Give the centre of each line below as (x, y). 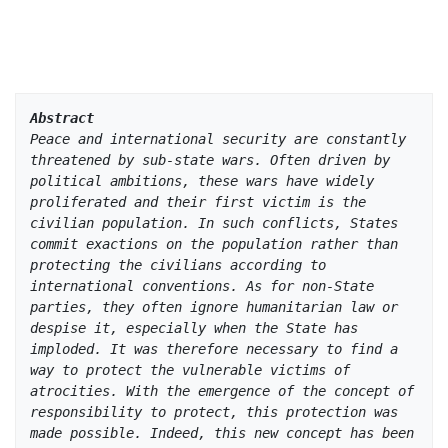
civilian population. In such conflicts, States (214, 222)
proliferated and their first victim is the (198, 201)
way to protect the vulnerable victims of (190, 369)
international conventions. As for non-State (202, 285)
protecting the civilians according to (178, 264)
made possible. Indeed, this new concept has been (222, 432)
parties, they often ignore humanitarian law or (214, 306)
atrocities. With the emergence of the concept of (222, 390)
